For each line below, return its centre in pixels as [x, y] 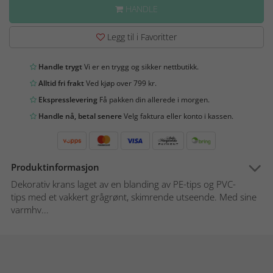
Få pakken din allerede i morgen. [154, 100]
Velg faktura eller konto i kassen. [178, 116]
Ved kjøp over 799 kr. [120, 83]
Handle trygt [59, 67]
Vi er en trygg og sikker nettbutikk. [140, 67]
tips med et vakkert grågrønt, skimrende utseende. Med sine [134, 197]
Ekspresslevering [67, 100]
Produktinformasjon [55, 167]
